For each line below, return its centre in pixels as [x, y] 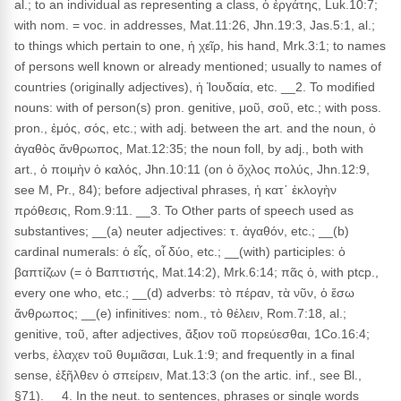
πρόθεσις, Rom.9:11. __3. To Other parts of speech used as [184, 210]
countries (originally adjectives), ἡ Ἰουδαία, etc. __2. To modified [195, 87]
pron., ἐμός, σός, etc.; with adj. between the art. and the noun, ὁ [195, 128]
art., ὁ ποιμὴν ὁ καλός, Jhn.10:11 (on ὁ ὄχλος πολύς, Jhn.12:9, [192, 169]
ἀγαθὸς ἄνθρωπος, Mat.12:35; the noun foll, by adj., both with [189, 149]
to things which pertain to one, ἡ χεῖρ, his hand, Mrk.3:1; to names [200, 46]
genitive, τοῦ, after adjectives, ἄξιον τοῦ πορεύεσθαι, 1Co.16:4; [192, 334]
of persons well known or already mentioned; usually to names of [198, 66]
